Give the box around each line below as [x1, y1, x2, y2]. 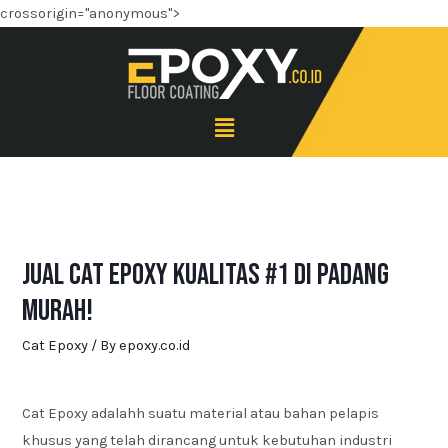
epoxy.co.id [119, 337, 191, 355]
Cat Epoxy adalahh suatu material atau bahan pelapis [22, 405, 380, 423]
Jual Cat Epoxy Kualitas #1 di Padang [22, 257, 390, 294]
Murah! [22, 293, 94, 330]
